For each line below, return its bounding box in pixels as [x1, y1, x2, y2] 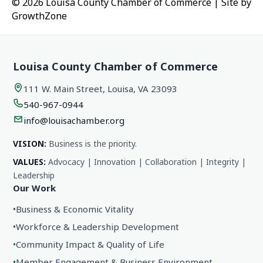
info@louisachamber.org [23, 114, 124, 127]
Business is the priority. [46, 138, 137, 150]
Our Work [13, 182, 56, 194]
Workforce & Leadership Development [16, 221, 179, 233]
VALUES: [13, 156, 46, 168]
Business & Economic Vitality [16, 203, 134, 215]
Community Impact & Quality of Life [16, 238, 164, 251]
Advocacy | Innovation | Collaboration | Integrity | [46, 156, 246, 168]
